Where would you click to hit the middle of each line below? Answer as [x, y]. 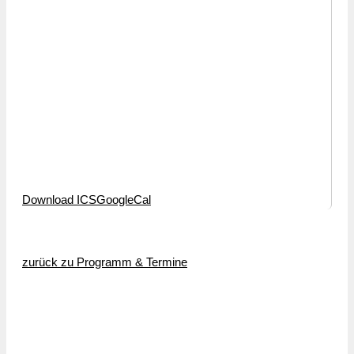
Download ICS [59, 200]
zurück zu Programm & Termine [105, 262]
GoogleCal [124, 200]
